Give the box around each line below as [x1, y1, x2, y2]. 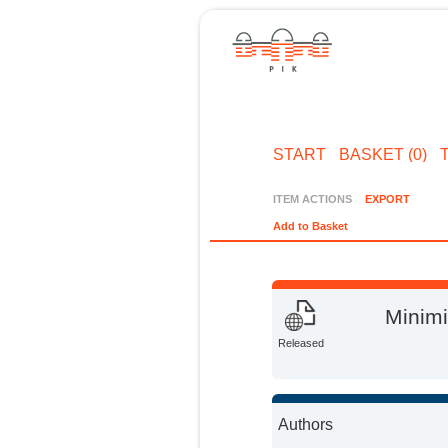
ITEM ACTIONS [273, 192, 353, 205]
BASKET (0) [338, 145, 427, 163]
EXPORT [364, 192, 410, 205]
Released [278, 337, 325, 350]
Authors [278, 415, 334, 433]
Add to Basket [273, 220, 349, 233]
